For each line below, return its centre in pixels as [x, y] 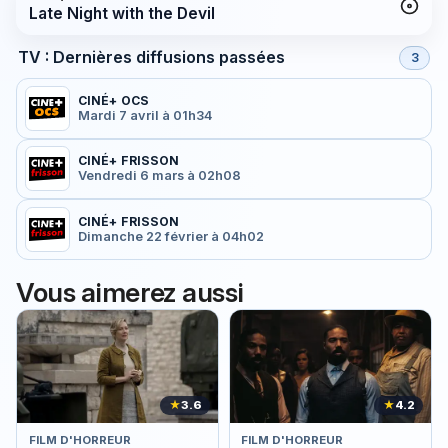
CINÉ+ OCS [113, 101]
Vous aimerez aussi [130, 291]
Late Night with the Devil [121, 14]
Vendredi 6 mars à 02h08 [159, 176]
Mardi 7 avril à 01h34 [144, 116]
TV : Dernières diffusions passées [151, 57]
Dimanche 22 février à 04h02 [170, 236]
